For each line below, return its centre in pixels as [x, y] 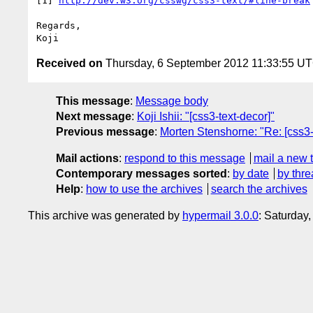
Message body [172, 101]
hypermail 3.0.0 [220, 215]
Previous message [105, 131]
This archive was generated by [105, 215]
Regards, [59, 25]
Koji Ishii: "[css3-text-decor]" [206, 116]
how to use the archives [144, 189]
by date [251, 173]
